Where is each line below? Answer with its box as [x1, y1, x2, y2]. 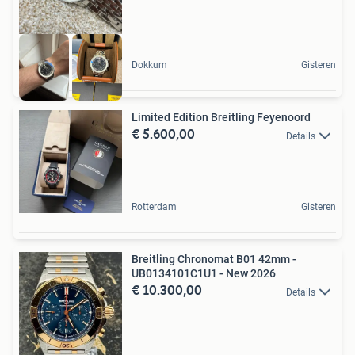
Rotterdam [132, 201, 177, 213]
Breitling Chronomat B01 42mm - [132, 253, 296, 266]
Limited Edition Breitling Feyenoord [257, 111, 311, 124]
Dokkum [132, 59, 167, 71]
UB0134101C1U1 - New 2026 [132, 267, 276, 281]
